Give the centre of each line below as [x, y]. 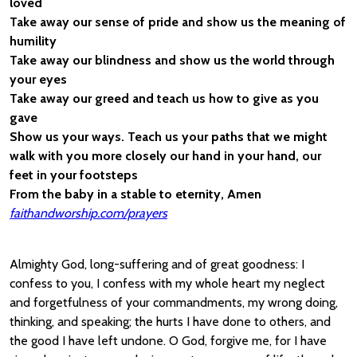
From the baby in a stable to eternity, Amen [135, 194]
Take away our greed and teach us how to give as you [164, 98]
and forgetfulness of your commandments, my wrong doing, [174, 302]
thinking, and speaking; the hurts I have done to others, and [170, 322]
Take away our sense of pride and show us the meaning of [178, 22]
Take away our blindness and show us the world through [172, 60]
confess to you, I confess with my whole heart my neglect [167, 283]
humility [33, 41]
